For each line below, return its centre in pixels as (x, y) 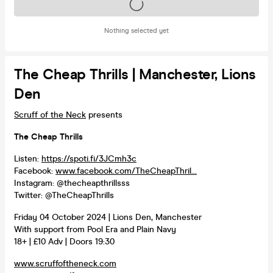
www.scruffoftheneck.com (65, 263)
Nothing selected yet (136, 30)
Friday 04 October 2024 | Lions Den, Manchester (108, 217)
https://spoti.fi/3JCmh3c (89, 158)
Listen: (28, 158)
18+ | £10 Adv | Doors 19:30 (64, 241)
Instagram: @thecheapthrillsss (72, 183)
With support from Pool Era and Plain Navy (95, 229)
